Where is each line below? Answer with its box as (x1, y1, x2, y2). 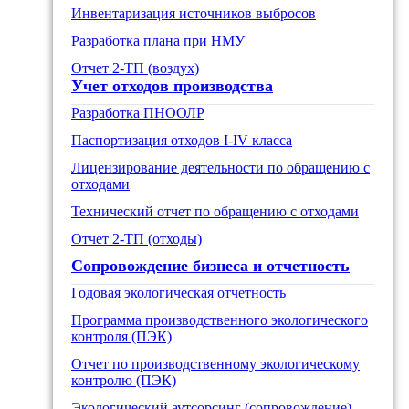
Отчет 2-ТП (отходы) (71, 230, 202, 246)
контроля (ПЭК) (71, 328, 172, 344)
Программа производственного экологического (71, 311, 368, 328)
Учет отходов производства (71, 76, 273, 95)
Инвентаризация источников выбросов (71, 5, 316, 21)
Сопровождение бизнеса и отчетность (71, 256, 350, 275)
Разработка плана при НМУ (71, 32, 245, 48)
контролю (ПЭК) (71, 372, 176, 388)
